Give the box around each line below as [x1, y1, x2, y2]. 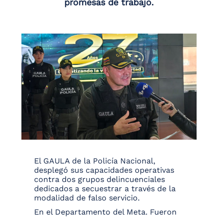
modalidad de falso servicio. [34, 193, 140, 203]
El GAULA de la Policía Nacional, [34, 156, 155, 166]
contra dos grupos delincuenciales [34, 175, 165, 184]
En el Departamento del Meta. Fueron [34, 207, 177, 217]
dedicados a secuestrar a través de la [34, 184, 176, 194]
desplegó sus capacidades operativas [34, 165, 174, 175]
